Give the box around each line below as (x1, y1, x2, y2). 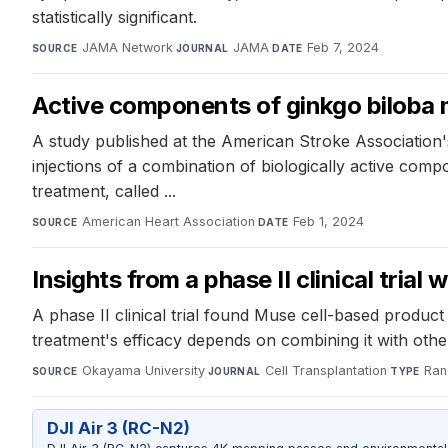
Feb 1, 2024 (292, 213, 364, 229)
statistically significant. (32, 6, 197, 27)
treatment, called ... (32, 180, 176, 201)
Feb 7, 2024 (307, 39, 380, 55)
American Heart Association (81, 213, 255, 229)
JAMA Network (81, 39, 173, 55)
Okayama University (81, 362, 205, 378)
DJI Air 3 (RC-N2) (46, 418, 190, 439)
